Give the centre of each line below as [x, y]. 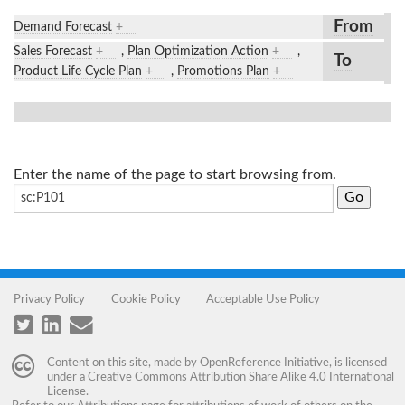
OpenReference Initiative [264, 363]
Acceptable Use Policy [264, 299]
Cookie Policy [146, 299]
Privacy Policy [49, 299]
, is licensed [358, 363]
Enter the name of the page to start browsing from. [175, 174]
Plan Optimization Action [198, 51]
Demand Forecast [63, 27]
